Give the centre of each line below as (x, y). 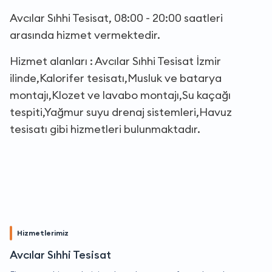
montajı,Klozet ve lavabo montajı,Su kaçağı (120, 95)
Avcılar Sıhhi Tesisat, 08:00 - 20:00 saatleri (116, 18)
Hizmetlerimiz (43, 233)
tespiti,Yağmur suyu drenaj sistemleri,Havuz (121, 112)
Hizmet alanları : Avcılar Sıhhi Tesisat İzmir (115, 61)
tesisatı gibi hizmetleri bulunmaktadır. (105, 129)
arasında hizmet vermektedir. (85, 35)
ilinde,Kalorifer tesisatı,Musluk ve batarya (116, 78)
